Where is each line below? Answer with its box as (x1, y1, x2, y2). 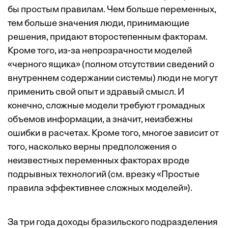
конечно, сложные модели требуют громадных (8, 101, 205, 111)
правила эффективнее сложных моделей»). (8, 184, 192, 193)
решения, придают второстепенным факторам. (8, 33, 208, 42)
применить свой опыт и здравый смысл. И (8, 88, 184, 97)
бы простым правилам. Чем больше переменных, (8, 5, 216, 15)
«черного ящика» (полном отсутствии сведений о (8, 60, 214, 70)
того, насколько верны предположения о (8, 142, 177, 152)
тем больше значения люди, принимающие (8, 19, 189, 28)
